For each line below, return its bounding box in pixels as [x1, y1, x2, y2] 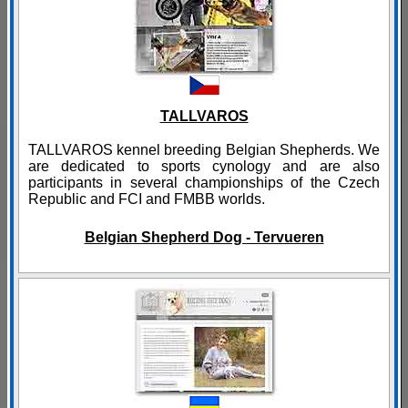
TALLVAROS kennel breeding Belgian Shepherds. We [28, 142, 380, 158]
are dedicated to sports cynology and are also [28, 158, 380, 175]
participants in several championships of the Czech [28, 175, 380, 191]
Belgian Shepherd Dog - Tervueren [84, 229, 324, 246]
